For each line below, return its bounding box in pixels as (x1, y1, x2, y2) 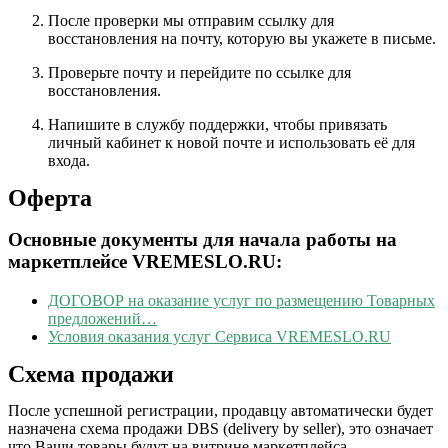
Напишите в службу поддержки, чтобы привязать (48, 116, 387, 134)
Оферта (8, 185, 92, 212)
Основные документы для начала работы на (8, 229, 397, 251)
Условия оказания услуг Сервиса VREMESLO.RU (48, 327, 391, 345)
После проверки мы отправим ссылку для (48, 12, 334, 30)
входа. (48, 152, 90, 170)
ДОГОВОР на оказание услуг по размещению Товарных (48, 291, 435, 309)
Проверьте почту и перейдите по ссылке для (48, 64, 351, 82)
